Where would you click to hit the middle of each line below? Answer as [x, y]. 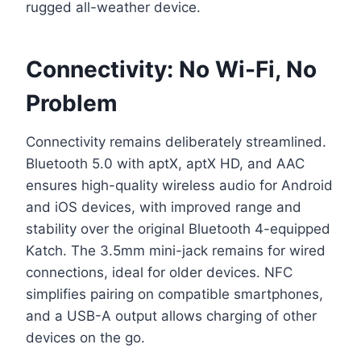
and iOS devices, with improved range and [164, 207]
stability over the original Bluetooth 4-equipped [178, 229]
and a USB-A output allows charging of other [171, 316]
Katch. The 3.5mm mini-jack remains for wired [176, 251]
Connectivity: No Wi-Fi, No [171, 70]
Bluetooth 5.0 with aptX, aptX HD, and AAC [165, 164]
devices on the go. [85, 338]
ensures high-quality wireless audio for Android [179, 186]
